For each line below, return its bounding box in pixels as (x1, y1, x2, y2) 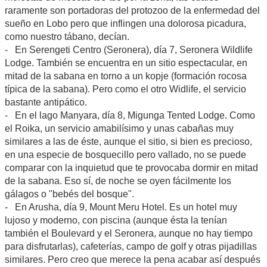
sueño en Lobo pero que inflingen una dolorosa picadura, (5, 18, 246, 29)
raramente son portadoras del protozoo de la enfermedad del (5, 5, 260, 15)
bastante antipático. (5, 97, 87, 107)
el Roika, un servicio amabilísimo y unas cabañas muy (5, 123, 234, 133)
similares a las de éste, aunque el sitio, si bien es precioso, (5, 136, 252, 147)
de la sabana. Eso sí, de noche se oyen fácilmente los (5, 175, 231, 186)
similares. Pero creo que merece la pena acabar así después (5, 254, 260, 265)
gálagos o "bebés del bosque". (5, 188, 134, 199)
